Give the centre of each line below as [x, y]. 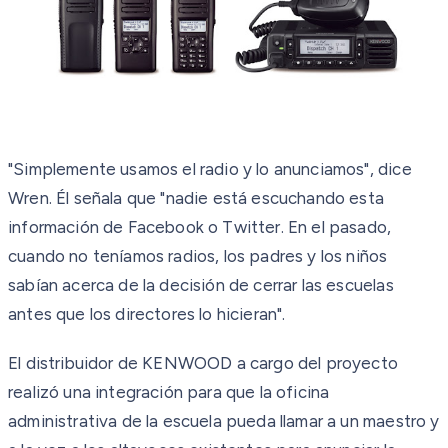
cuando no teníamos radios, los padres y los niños [198, 256]
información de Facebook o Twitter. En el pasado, [200, 227]
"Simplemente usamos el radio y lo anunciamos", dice [210, 169]
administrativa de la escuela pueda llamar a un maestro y [224, 421]
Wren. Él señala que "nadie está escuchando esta [196, 198]
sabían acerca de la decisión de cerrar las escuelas [201, 285]
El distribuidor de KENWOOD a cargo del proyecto [203, 363]
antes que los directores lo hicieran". [147, 314]
